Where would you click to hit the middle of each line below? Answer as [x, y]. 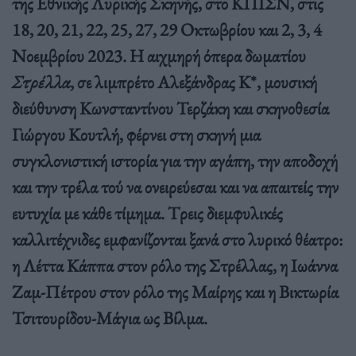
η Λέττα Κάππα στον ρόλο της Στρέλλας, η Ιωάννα [175, 265]
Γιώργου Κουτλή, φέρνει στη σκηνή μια [136, 134]
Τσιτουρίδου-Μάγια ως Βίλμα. [110, 317]
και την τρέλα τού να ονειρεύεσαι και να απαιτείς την [175, 186]
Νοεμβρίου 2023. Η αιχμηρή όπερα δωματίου [159, 55]
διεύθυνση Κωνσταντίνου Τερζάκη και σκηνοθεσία [170, 108]
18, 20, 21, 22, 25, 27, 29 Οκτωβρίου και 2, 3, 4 [167, 29]
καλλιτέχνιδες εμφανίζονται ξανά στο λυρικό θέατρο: [178, 239]
